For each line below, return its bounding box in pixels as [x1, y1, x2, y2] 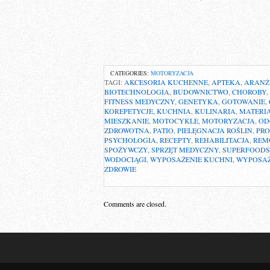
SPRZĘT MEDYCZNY [151, 145, 219, 154]
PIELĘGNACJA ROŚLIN [177, 125, 253, 135]
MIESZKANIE [104, 116, 149, 125]
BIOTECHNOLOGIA [104, 87, 169, 96]
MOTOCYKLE [152, 116, 198, 125]
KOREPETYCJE [104, 106, 153, 116]
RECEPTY [160, 135, 191, 145]
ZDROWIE [104, 164, 136, 174]
